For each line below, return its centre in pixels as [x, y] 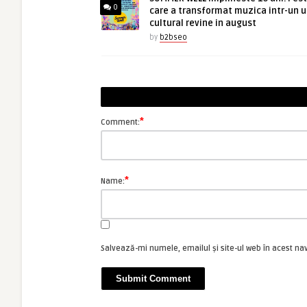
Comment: [120, 122]
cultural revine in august [203, 23]
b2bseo [173, 37]
